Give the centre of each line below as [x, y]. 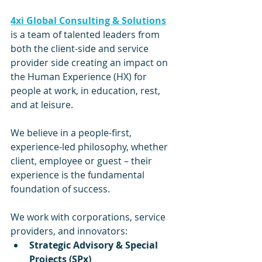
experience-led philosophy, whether [90, 147]
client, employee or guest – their [82, 161]
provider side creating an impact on [90, 63]
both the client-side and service [81, 49]
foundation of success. [60, 189]
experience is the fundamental [79, 175]
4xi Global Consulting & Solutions [88, 21]
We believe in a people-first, [72, 133]
